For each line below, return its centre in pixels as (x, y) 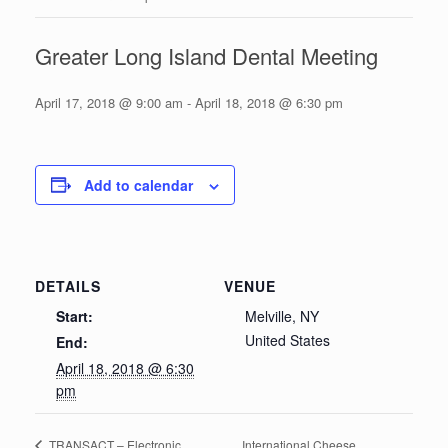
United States (287, 339)
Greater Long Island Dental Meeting (206, 55)
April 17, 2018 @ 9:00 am (109, 102)
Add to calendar (138, 184)
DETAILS (68, 285)
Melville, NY (282, 315)
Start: (74, 315)
